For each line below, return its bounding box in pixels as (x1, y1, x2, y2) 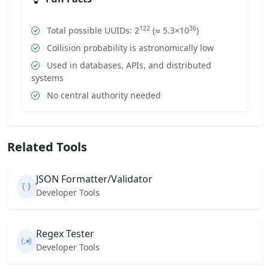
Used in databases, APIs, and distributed (44, 59, 211, 71)
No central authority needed (44, 89, 161, 101)
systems (31, 72, 64, 83)
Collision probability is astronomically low (44, 42, 214, 53)
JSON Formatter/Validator (36, 172, 153, 186)
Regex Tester (36, 227, 94, 240)
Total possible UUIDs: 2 (44, 25, 139, 36)
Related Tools (7, 139, 87, 155)
